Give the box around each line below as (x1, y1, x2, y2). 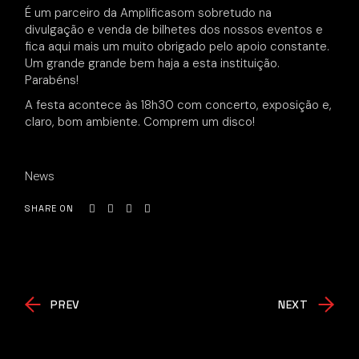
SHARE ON (25, 203, 74, 215)
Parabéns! (25, 72, 79, 88)
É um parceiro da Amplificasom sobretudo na (25, 5, 272, 21)
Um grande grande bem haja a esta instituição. (25, 55, 280, 71)
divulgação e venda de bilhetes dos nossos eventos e (25, 22, 324, 38)
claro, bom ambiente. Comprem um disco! (25, 114, 256, 130)
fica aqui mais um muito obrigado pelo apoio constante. (25, 38, 330, 54)
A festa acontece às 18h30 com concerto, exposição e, (25, 97, 333, 113)
